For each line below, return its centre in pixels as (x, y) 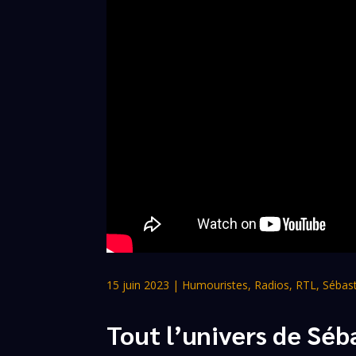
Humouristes (215, 284)
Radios (272, 284)
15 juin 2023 (138, 284)
